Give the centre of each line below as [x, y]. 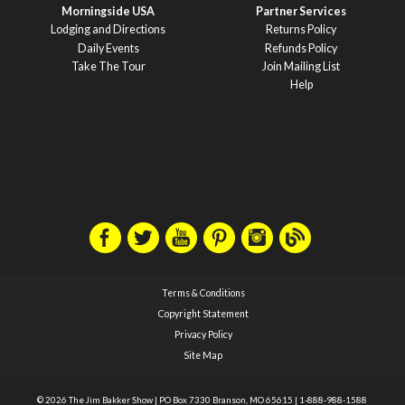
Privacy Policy [203, 335]
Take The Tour [108, 67]
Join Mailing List [301, 67]
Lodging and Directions [108, 30]
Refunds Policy [301, 48]
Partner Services [301, 11]
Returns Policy [301, 30]
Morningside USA [108, 11]
